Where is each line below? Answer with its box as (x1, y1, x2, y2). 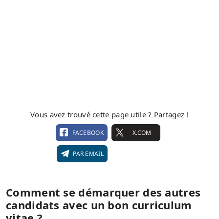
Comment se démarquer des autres (6, 184, 201, 199)
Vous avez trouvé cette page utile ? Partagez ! (30, 109, 189, 119)
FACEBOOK (72, 128, 104, 137)
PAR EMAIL (73, 149, 104, 158)
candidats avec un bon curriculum (6, 197, 192, 212)
